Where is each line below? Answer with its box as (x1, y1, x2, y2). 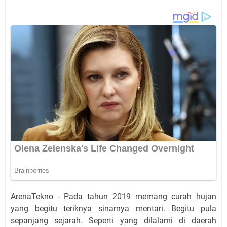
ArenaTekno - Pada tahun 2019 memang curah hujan (11, 191, 216, 201)
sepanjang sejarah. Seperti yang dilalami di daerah (11, 215, 216, 225)
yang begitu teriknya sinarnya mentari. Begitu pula (11, 203, 216, 213)
